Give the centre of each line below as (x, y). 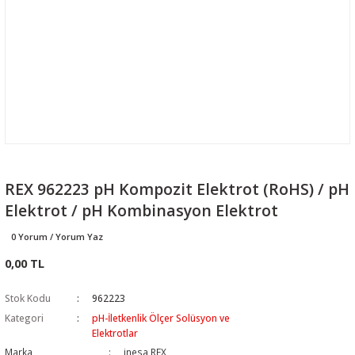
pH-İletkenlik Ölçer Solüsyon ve (160, 318)
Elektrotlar (115, 333)
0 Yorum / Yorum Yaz (57, 237)
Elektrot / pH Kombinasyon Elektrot (141, 210)
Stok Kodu (28, 298)
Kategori (24, 318)
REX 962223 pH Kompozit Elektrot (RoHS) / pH (177, 189)
